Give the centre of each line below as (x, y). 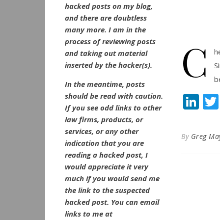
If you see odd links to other (113, 108)
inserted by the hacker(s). (109, 65)
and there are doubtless (106, 18)
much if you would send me (112, 178)
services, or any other (102, 131)
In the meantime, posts (105, 84)
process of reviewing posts (110, 41)
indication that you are (104, 143)
